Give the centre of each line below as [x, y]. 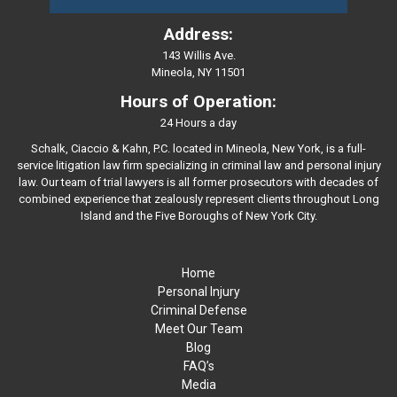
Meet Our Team [198, 329]
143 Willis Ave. [198, 56]
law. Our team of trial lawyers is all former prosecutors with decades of [198, 183]
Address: [198, 35]
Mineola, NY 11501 [198, 73]
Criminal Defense [198, 311]
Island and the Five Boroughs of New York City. [198, 216]
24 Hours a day [198, 123]
